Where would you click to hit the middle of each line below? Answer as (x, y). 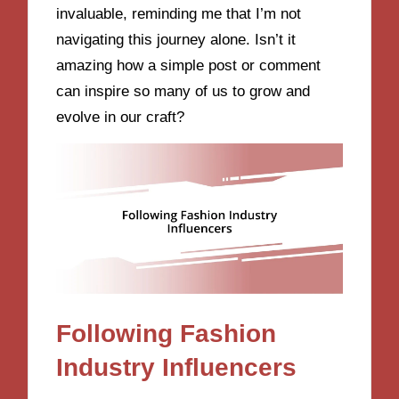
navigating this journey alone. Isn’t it (176, 39)
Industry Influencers (177, 367)
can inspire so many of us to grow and (183, 91)
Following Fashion (167, 333)
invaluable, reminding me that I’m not (179, 13)
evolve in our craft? (121, 117)
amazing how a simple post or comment (189, 65)
